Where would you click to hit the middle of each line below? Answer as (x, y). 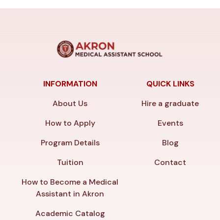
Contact (170, 162)
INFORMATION (70, 83)
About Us (70, 103)
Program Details (70, 142)
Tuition (70, 162)
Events (170, 123)
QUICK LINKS (170, 83)
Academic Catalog (70, 213)
